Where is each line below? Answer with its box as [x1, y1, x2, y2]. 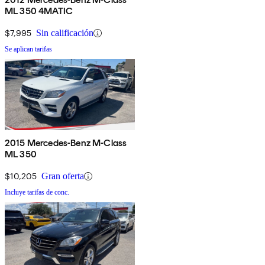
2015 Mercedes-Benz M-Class [5, 137, 127, 149]
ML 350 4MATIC [5, 5, 73, 17]
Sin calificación [36, 28, 93, 38]
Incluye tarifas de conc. [5, 188, 69, 197]
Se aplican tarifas [5, 45, 52, 54]
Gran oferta [41, 171, 84, 182]
